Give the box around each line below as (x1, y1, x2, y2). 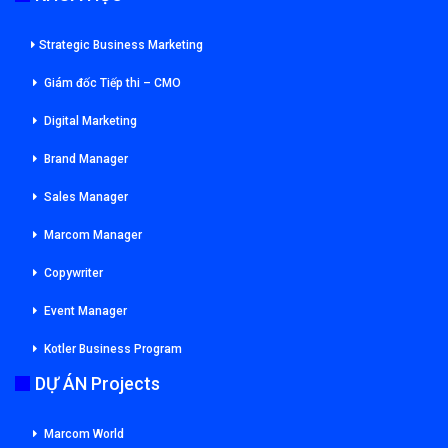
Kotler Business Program (44, 342, 182, 357)
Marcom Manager (44, 228, 142, 243)
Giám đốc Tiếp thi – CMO (44, 76, 181, 91)
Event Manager (44, 304, 127, 319)
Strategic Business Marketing (39, 38, 203, 53)
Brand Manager (44, 152, 128, 167)
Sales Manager (44, 190, 128, 205)
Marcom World (44, 426, 124, 441)
